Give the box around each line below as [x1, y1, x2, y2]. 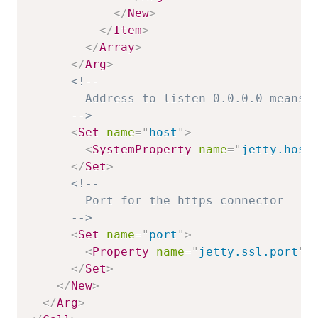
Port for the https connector [28, 193, 284, 207]
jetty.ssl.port [199, 244, 298, 258]
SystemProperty [92, 142, 192, 156]
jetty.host [241, 142, 312, 156]
